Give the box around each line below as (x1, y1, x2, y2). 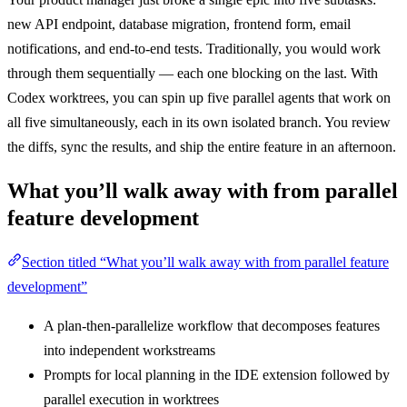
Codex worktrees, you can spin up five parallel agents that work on (7, 90, 391, 105)
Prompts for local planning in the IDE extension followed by (44, 366, 390, 382)
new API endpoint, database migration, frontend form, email (7, 16, 351, 32)
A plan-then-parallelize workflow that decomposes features (44, 317, 380, 333)
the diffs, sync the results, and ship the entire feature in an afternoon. (7, 139, 396, 154)
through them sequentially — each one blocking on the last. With (7, 65, 378, 81)
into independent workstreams (44, 342, 215, 358)
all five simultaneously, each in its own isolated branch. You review (7, 114, 391, 130)
